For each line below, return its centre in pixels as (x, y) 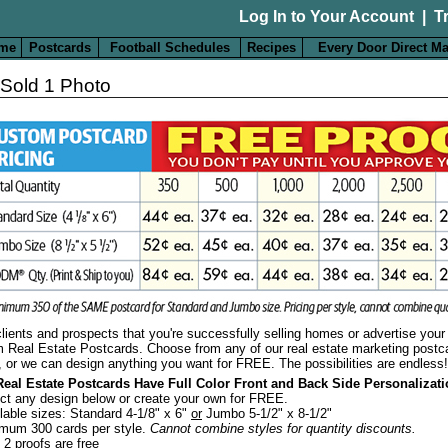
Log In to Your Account (326, 16)
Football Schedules (169, 47)
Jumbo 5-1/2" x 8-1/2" (267, 413)
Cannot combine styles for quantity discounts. (283, 428)
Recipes (271, 47)
